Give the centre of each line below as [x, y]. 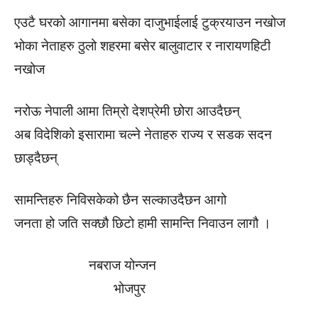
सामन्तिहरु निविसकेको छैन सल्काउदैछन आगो [120, 200]
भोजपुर [82, 289]
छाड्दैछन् [36, 158]
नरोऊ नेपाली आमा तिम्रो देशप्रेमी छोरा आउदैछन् [127, 111]
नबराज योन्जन [85, 265]
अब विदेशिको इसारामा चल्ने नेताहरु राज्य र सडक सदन [143, 135]
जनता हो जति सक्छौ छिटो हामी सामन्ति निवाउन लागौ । [143, 223]
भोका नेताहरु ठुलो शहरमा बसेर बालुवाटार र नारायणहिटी [142, 46]
